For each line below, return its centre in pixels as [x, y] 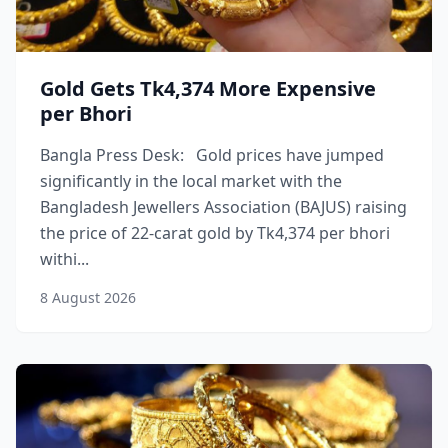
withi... [64, 259]
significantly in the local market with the [191, 181]
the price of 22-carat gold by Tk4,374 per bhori [215, 233]
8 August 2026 [88, 297]
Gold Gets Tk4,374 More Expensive [208, 88]
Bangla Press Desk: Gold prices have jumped [212, 155]
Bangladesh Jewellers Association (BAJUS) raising [223, 207]
